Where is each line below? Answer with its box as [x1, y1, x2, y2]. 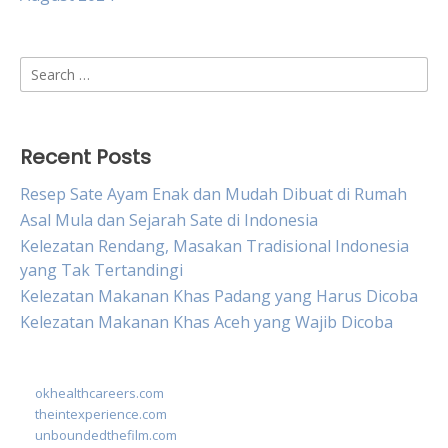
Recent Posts [20, 143, 151, 171]
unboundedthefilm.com [35, 426, 177, 444]
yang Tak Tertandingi [20, 259, 183, 281]
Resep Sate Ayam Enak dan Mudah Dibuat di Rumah [20, 183, 407, 205]
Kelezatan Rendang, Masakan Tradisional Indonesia [20, 235, 409, 257]
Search [19, 57, 70, 79]
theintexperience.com [35, 405, 167, 423]
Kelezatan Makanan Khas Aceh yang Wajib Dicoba [20, 311, 393, 333]
